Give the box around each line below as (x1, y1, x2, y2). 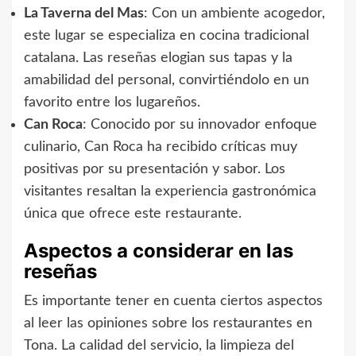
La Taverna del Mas (24, 6, 144, 21)
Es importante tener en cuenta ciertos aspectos (24, 294, 323, 309)
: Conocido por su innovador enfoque (83, 118, 317, 133)
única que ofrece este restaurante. (24, 207, 242, 222)
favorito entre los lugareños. (24, 95, 200, 110)
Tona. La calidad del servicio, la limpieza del (24, 339, 294, 354)
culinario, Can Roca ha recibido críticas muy (24, 140, 297, 155)
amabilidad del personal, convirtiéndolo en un (24, 73, 309, 88)
